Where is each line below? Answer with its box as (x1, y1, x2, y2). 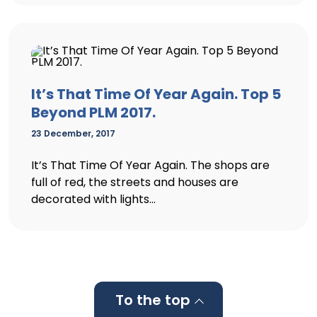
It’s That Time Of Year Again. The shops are (31, 157, 270, 173)
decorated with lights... (31, 191, 156, 207)
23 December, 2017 (31, 127, 115, 139)
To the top (115, 290, 190, 310)
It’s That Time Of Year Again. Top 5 (31, 84, 281, 104)
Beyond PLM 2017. (31, 103, 156, 122)
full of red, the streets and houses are (31, 174, 238, 190)
